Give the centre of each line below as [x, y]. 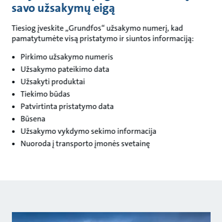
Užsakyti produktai [53, 81]
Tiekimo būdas [45, 94]
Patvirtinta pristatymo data [67, 106]
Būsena [33, 118]
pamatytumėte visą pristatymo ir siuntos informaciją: [103, 38]
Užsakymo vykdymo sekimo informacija [88, 131]
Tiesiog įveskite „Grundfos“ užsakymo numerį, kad [97, 28]
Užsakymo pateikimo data [65, 69]
